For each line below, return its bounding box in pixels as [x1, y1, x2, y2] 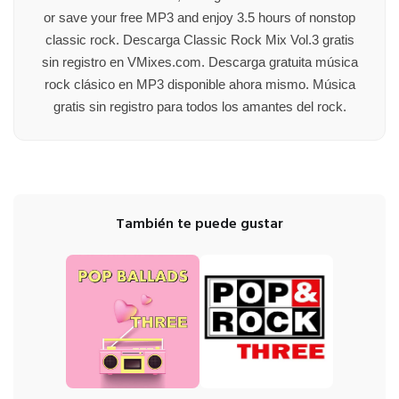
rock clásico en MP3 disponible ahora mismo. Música [44, 76, 355, 92]
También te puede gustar [116, 212, 283, 236]
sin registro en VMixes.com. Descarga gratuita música [41, 53, 358, 69]
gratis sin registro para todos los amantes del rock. [53, 98, 346, 114]
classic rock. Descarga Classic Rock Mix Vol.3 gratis [45, 31, 354, 47]
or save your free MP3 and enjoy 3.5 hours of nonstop [44, 9, 355, 25]
